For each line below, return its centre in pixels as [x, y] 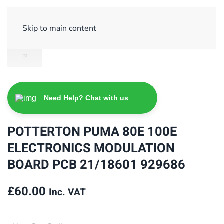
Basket [108, 20]
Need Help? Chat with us [86, 98]
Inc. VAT [67, 192]
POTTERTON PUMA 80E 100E [92, 132]
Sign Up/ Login [56, 20]
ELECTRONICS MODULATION [91, 148]
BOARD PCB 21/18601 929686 [96, 165]
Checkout [150, 20]
